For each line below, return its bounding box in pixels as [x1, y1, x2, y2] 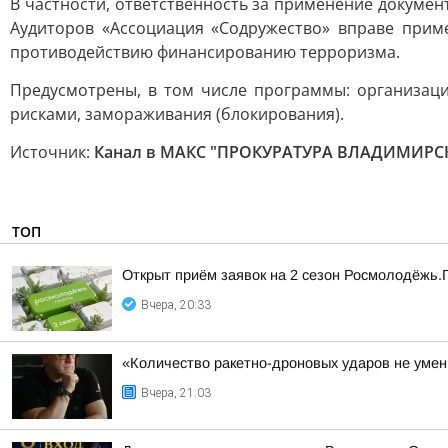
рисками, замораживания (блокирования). [10, 103, 344, 125]
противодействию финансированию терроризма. [10, 41, 400, 63]
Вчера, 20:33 [141, 298, 211, 312]
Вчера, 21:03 [141, 386, 211, 400]
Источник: [10, 141, 94, 163]
